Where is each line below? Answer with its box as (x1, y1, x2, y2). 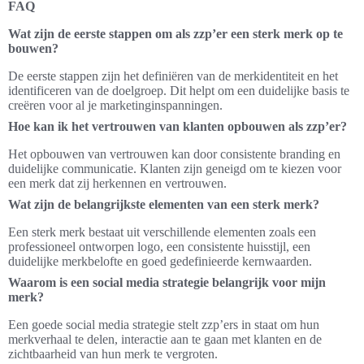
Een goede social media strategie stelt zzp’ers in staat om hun (8, 318, 319, 332)
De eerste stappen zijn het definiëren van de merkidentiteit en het (8, 69, 338, 84)
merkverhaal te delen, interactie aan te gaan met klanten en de (8, 332, 322, 347)
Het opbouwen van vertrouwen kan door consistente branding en (8, 147, 340, 162)
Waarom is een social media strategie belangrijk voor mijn (8, 275, 326, 290)
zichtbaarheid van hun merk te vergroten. (8, 347, 218, 362)
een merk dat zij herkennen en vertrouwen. (8, 176, 227, 191)
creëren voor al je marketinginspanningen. (8, 98, 223, 113)
